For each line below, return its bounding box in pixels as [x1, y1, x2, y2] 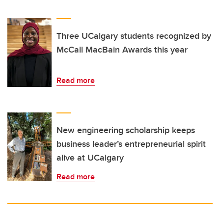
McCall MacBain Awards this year [56, 43, 188, 56]
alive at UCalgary [56, 151, 124, 165]
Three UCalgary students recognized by [56, 29, 211, 43]
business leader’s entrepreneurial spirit [56, 137, 206, 151]
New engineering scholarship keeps [56, 124, 195, 137]
